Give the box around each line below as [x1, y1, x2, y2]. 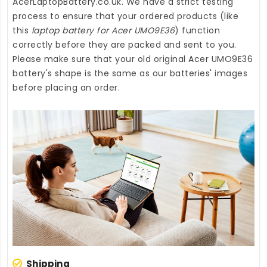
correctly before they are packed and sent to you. [13, 38, 237, 51]
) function [175, 24, 220, 36]
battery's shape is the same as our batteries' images [13, 67, 247, 79]
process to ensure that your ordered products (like [13, 10, 238, 22]
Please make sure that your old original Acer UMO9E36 [13, 52, 253, 65]
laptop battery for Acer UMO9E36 [31, 24, 175, 36]
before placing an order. [13, 81, 120, 94]
